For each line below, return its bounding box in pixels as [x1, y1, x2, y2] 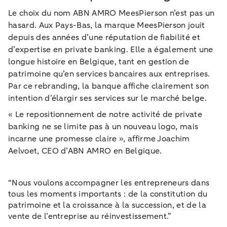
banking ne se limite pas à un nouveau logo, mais [8, 121, 199, 132]
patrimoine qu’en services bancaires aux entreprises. [8, 68, 210, 80]
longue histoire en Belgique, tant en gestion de [8, 56, 190, 67]
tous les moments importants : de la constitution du [8, 188, 208, 200]
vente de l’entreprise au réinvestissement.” [8, 210, 172, 222]
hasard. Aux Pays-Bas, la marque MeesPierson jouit [8, 19, 205, 31]
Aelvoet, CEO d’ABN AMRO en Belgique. [8, 145, 164, 157]
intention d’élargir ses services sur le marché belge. [8, 92, 207, 104]
